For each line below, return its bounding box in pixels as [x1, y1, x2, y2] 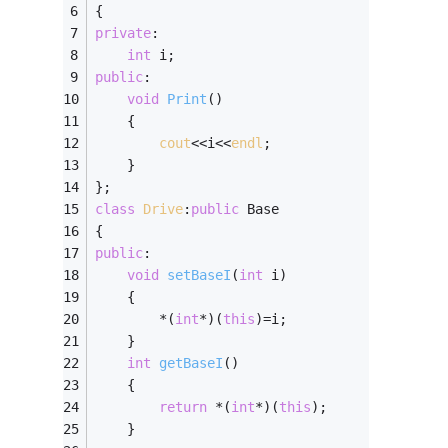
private [95, 24, 152, 41]
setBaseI [167, 266, 232, 283]
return [159, 398, 208, 415]
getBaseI [159, 354, 224, 371]
